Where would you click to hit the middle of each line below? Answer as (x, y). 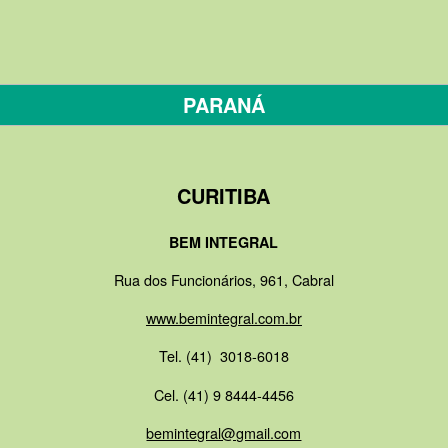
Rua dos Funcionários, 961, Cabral (223, 279)
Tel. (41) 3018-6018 (223, 356)
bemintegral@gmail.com (224, 432)
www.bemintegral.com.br (223, 318)
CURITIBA (224, 196)
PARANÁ (223, 105)
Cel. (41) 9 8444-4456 (223, 394)
